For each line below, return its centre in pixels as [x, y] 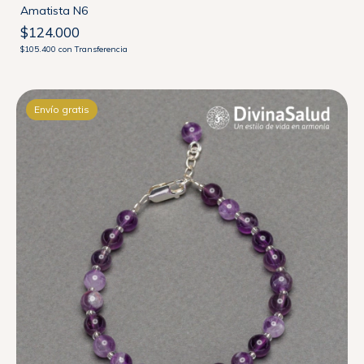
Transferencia [101, 49]
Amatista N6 [54, 11]
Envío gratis [62, 109]
